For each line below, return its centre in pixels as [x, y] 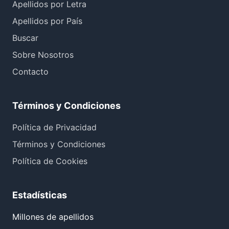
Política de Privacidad [54, 127]
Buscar [25, 38]
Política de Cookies [50, 161]
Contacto [30, 72]
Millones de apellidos [53, 217]
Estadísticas [40, 195]
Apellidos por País [47, 21]
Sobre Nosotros [43, 55]
